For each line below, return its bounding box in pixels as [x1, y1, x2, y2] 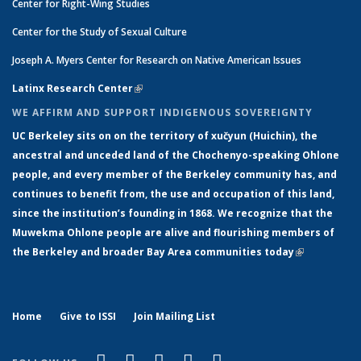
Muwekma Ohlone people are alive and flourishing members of [12, 226, 334, 239]
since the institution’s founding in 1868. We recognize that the [12, 206, 333, 220]
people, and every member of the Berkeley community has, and [12, 168, 337, 181]
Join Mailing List [134, 309, 215, 323]
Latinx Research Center [12, 81, 133, 95]
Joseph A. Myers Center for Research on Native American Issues [12, 53, 304, 67]
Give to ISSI [60, 309, 116, 323]
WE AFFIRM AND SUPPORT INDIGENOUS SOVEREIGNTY [12, 106, 313, 119]
